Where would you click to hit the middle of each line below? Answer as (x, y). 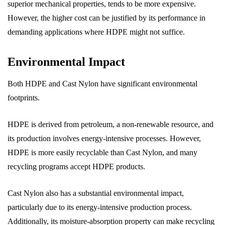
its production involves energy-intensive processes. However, (104, 138)
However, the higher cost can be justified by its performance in (106, 18)
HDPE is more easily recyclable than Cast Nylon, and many (102, 152)
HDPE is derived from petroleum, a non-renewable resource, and (110, 124)
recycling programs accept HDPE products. (76, 166)
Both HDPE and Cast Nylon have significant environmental (102, 84)
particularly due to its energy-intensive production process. (100, 207)
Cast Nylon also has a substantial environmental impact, (96, 193)
